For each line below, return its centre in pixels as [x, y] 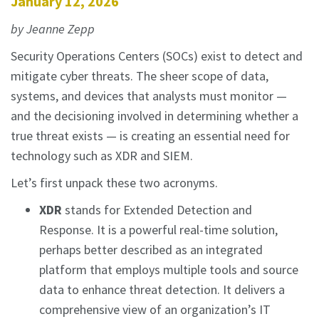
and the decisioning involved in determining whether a [155, 116]
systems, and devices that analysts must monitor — [149, 96]
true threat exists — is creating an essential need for [150, 136]
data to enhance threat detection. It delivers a [162, 290]
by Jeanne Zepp [53, 29]
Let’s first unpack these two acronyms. [114, 183]
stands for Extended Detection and [157, 210]
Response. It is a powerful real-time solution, [158, 230]
